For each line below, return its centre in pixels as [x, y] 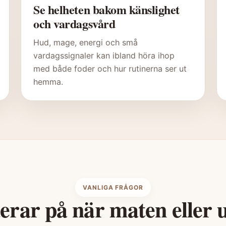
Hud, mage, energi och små [86, 43]
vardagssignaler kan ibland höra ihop [104, 56]
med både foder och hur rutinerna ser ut [110, 69]
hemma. [48, 82]
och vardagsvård [74, 24]
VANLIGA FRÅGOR [113, 188]
